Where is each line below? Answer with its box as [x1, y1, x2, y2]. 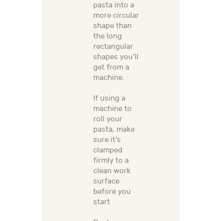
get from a [93, 63, 129, 72]
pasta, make [93, 125, 135, 134]
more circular [93, 11, 139, 20]
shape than [93, 22, 132, 31]
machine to [93, 105, 132, 113]
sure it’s [93, 136, 121, 145]
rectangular [93, 42, 133, 51]
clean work [93, 167, 131, 176]
